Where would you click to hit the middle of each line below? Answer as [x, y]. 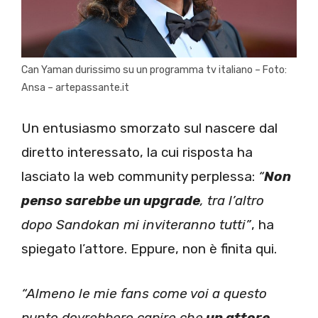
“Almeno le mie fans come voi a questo [144, 293]
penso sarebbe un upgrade [111, 201]
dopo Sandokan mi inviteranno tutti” [136, 225]
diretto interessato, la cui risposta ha [137, 153]
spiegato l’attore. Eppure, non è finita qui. [149, 249]
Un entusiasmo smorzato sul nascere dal [149, 128]
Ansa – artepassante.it [75, 87]
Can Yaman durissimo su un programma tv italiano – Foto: [154, 70]
